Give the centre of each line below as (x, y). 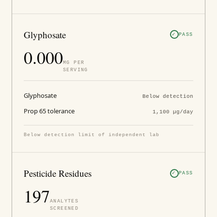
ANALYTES (64, 201)
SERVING (76, 70)
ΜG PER (74, 62)
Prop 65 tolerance (49, 111)
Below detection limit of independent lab (92, 135)
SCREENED (64, 209)
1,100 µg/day (173, 112)
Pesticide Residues (58, 173)
